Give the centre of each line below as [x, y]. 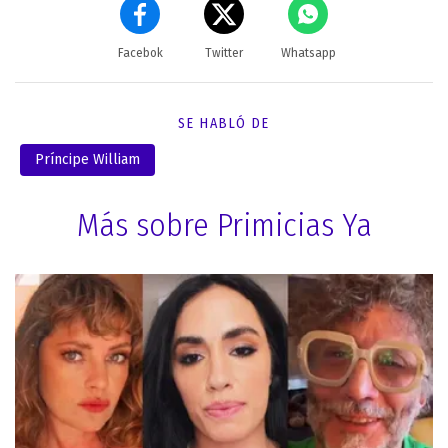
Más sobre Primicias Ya [224, 224]
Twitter [224, 52]
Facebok [140, 52]
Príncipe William [87, 159]
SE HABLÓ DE [224, 123]
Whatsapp [308, 52]
